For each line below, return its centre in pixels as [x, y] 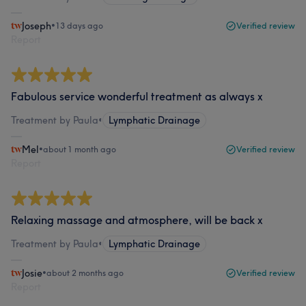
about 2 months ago [85, 273]
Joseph [37, 26]
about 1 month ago [80, 149]
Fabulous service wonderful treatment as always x [137, 96]
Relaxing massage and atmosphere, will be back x [137, 220]
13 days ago [79, 26]
